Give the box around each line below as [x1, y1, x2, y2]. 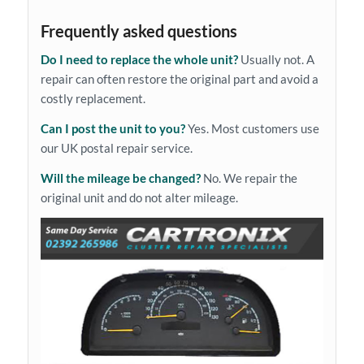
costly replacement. [40, 91, 145, 106]
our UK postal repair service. [40, 141, 193, 156]
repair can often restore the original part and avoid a [40, 71, 318, 87]
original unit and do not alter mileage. [40, 189, 238, 205]
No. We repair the [200, 170, 297, 185]
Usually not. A [237, 52, 314, 67]
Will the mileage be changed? [40, 170, 201, 185]
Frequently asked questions [40, 20, 237, 41]
